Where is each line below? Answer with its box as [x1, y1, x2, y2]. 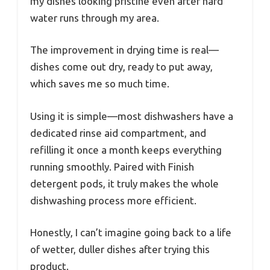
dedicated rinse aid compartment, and [30, 127, 206, 139]
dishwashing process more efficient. [30, 194, 196, 206]
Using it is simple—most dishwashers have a [30, 110, 233, 122]
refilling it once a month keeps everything [30, 143, 222, 155]
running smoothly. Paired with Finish [30, 160, 194, 172]
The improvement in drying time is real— [30, 44, 219, 56]
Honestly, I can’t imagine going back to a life [30, 227, 231, 239]
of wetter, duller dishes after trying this [30, 243, 210, 256]
